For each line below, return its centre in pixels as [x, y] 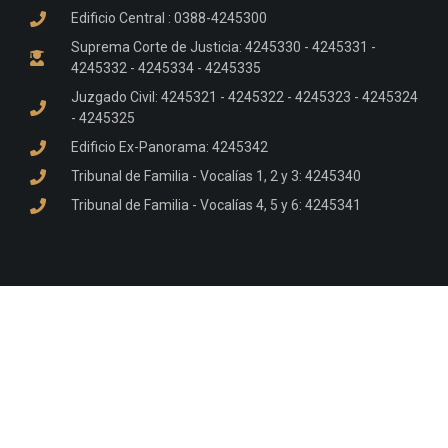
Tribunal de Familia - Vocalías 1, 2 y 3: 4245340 [216, 176]
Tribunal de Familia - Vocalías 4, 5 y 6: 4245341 [216, 205]
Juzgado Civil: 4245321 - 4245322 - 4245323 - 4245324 [244, 97]
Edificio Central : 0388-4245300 [169, 18]
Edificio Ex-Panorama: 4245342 [169, 147]
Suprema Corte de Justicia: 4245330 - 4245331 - [223, 47]
